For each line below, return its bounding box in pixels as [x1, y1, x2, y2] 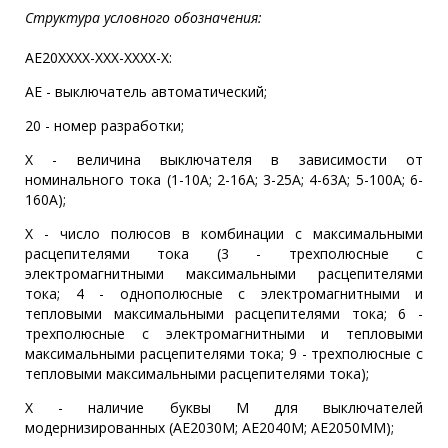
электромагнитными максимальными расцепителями [25, 263, 423, 283]
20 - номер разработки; [25, 115, 184, 135]
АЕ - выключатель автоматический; [25, 81, 267, 101]
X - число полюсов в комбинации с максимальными [25, 223, 423, 243]
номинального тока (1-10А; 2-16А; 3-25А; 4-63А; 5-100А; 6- [25, 169, 423, 189]
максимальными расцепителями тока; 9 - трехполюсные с [25, 343, 423, 363]
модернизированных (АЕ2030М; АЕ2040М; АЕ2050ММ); [25, 417, 394, 437]
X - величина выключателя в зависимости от [25, 149, 423, 169]
